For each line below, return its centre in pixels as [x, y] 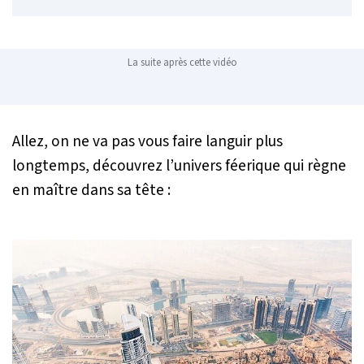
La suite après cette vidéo [182, 62]
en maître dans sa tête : [91, 190]
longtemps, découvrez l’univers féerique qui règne [179, 165]
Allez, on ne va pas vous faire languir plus [147, 141]
